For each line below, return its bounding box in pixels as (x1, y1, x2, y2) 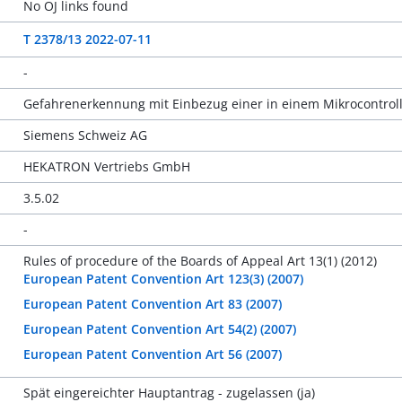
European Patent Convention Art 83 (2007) (22, 295, 282, 312)
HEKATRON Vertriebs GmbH (22, 158, 190, 175)
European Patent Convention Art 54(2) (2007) (22, 320, 296, 337)
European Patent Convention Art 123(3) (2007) (22, 270, 303, 287)
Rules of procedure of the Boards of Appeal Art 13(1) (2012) (22, 252, 377, 269)
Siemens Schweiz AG (22, 127, 147, 144)
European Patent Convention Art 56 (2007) (22, 345, 282, 363)
